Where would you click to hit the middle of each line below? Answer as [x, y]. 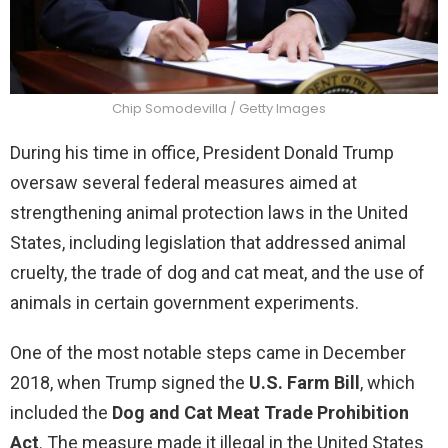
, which [387, 382]
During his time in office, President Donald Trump [202, 152]
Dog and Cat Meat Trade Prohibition [260, 412]
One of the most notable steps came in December [208, 352]
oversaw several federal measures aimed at [183, 182]
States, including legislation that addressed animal [208, 242]
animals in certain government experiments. [184, 302]
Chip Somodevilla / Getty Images [219, 108]
